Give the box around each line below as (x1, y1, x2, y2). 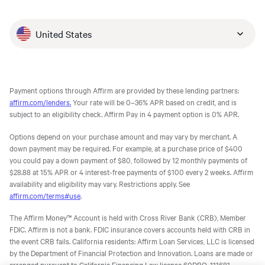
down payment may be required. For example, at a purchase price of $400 (9, 142, 243, 153)
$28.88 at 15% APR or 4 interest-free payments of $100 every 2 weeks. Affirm (9, 166, 253, 177)
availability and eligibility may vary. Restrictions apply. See (9, 177, 190, 189)
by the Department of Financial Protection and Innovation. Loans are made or (9, 247, 253, 258)
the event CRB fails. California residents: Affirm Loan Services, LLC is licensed (9, 235, 254, 246)
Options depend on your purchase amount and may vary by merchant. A (9, 130, 237, 141)
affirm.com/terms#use (9, 189, 80, 201)
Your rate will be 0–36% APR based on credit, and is (71, 96, 237, 107)
